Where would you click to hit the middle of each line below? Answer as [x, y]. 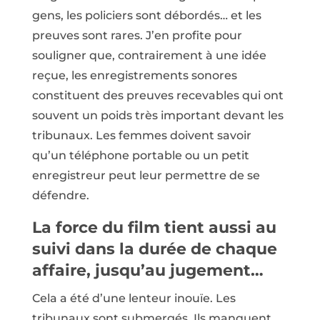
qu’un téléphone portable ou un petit [140, 156]
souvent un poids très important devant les [157, 116]
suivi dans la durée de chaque [154, 249]
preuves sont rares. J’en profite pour [137, 36]
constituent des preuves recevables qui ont [157, 96]
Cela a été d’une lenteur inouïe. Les [134, 299]
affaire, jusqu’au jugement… [147, 271]
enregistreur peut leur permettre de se [146, 176]
